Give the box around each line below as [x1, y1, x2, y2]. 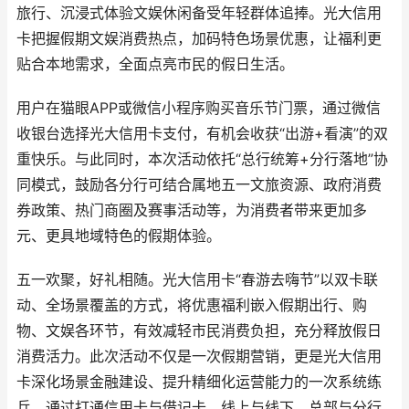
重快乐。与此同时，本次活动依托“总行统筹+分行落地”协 [16, 151, 388, 168]
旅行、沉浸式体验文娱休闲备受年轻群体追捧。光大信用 [16, 5, 382, 22]
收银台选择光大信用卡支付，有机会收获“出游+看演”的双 [16, 125, 388, 142]
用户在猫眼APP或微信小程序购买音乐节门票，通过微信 [16, 100, 381, 117]
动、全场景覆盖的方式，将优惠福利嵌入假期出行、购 [16, 297, 367, 314]
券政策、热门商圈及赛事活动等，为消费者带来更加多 [16, 202, 367, 219]
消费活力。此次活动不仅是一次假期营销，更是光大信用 [16, 348, 382, 365]
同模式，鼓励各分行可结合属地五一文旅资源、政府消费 [16, 176, 382, 194]
